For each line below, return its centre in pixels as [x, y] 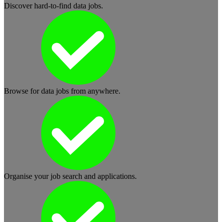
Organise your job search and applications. [70, 176]
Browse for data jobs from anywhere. [62, 91]
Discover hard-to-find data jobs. [54, 5]
